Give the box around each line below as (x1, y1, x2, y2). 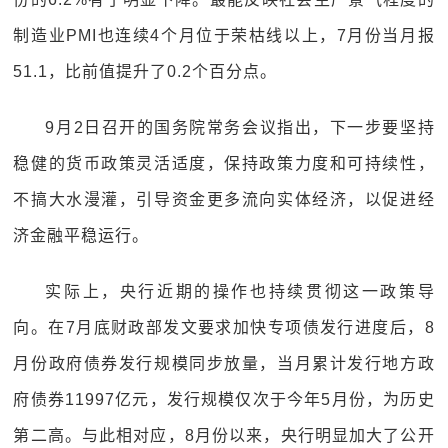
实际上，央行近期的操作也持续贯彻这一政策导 (45, 283, 435, 300)
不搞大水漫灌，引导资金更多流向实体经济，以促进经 (13, 191, 435, 208)
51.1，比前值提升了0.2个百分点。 (13, 63, 278, 80)
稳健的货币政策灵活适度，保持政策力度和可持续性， (13, 155, 435, 172)
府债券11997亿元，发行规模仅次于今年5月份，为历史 (13, 391, 435, 408)
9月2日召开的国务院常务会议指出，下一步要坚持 (45, 119, 435, 136)
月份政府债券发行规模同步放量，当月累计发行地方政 (13, 355, 435, 372)
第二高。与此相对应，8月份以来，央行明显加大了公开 (13, 427, 435, 444)
